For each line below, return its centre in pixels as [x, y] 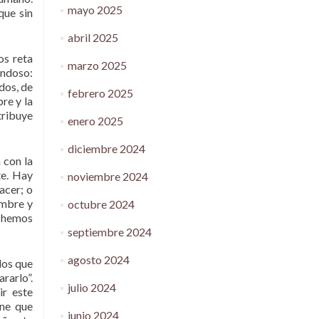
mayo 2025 [95, 10]
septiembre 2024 [109, 232]
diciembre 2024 [106, 148]
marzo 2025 [97, 65]
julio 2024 [91, 287]
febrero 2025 [100, 93]
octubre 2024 [101, 204]
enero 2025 [95, 121]
